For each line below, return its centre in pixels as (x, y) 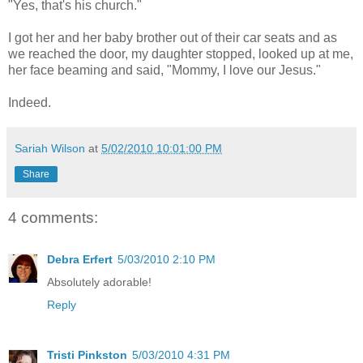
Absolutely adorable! (99, 282)
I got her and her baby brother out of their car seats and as (173, 37)
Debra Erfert (80, 260)
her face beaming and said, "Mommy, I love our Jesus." (164, 70)
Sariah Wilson (50, 148)
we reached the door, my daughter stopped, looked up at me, (181, 53)
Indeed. (30, 102)
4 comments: (53, 217)
